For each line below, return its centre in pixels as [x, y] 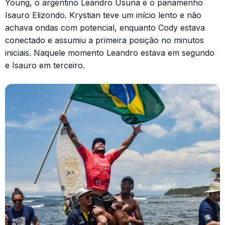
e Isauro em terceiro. [45, 65]
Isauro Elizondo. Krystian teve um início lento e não [103, 15]
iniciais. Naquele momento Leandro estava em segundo [110, 52]
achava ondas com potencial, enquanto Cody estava [105, 27]
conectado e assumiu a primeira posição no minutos [104, 40]
